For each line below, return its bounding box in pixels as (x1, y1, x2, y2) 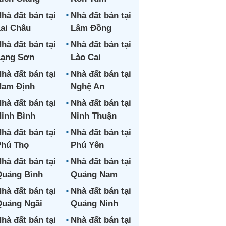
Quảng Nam (70, 169, 118, 179)
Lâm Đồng (70, 23, 111, 33)
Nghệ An (70, 82, 104, 91)
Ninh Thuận (70, 111, 117, 121)
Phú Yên (70, 140, 104, 150)
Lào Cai (70, 52, 101, 62)
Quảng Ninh (70, 199, 118, 208)
